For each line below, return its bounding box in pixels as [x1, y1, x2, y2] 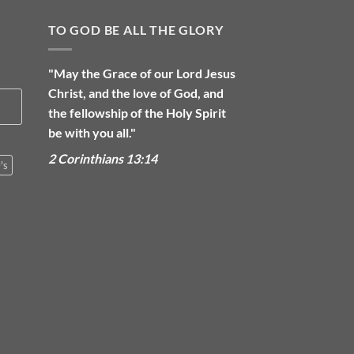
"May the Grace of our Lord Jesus [48, 65, 235, 81]
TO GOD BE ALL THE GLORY [48, 22, 224, 38]
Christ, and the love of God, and [48, 85, 224, 100]
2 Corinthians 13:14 [48, 150, 157, 166]
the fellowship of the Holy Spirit [48, 104, 226, 120]
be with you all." [48, 124, 136, 140]
